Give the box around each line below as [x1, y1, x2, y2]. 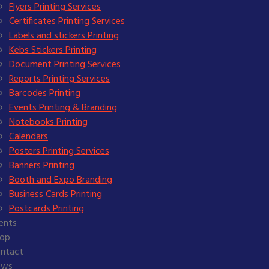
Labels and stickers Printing [9, 28, 119, 44]
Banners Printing [9, 158, 74, 174]
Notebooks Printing [9, 115, 88, 130]
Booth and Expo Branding [9, 172, 112, 188]
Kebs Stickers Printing [9, 43, 97, 58]
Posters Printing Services [9, 144, 109, 159]
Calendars [9, 129, 48, 145]
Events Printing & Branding [9, 100, 117, 116]
